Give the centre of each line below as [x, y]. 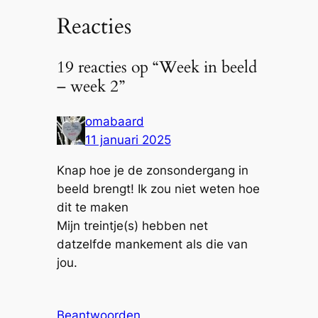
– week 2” [91, 87]
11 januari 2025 [128, 140]
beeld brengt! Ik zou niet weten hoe [158, 189]
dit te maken [92, 208]
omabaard [114, 122]
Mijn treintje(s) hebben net [132, 226]
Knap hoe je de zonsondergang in [152, 171]
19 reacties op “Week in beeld [157, 67]
